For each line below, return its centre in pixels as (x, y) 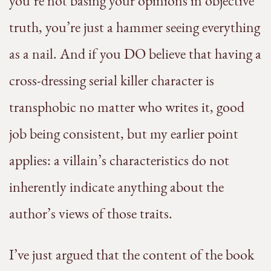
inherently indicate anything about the (116, 187)
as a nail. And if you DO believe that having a (135, 54)
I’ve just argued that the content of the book (132, 255)
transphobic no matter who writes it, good (127, 107)
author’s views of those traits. (91, 214)
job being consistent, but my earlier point (124, 134)
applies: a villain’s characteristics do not (119, 160)
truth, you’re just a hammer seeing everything (135, 27)
